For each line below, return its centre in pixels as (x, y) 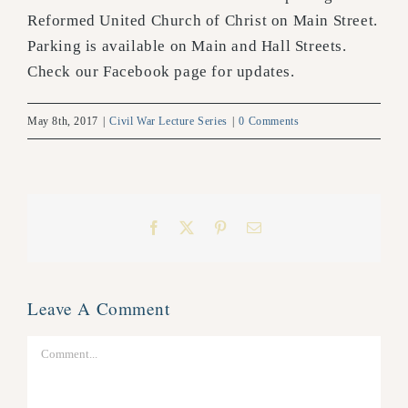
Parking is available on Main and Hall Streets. (187, 46)
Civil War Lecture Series (168, 121)
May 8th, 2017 (63, 121)
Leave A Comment (99, 308)
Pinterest (255, 226)
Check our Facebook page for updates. (161, 71)
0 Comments (269, 121)
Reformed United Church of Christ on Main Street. (203, 20)
